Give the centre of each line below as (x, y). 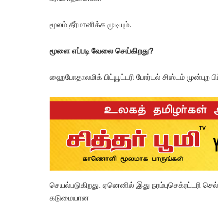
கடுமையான (69, 197)
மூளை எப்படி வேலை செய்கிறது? (102, 51)
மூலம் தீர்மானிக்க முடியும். (91, 24)
